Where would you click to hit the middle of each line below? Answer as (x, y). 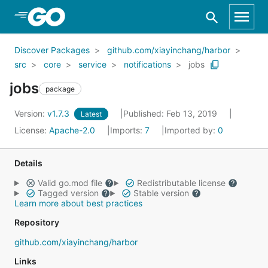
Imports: (127, 130)
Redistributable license (181, 183)
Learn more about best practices (78, 203)
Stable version (161, 193)
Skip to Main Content (72, 16)
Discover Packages (52, 50)
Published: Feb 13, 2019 (171, 113)
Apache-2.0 (72, 130)
